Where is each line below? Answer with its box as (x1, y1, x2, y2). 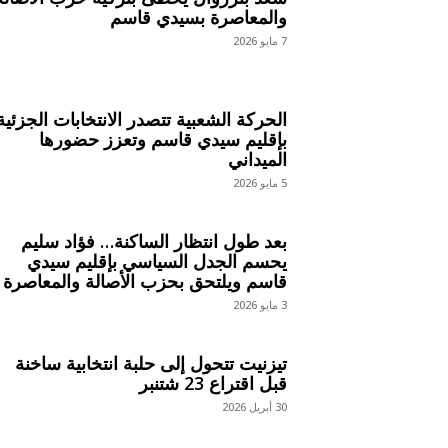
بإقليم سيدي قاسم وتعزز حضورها (38, 127, 287, 152)
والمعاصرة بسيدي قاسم (109, 5, 287, 30)
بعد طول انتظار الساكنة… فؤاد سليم (20, 229, 287, 254)
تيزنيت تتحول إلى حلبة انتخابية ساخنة (14, 351, 287, 375)
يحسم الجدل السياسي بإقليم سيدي (26, 249, 287, 274)
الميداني (227, 147, 287, 172)
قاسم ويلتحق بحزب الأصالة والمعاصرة (2, 269, 287, 294)
